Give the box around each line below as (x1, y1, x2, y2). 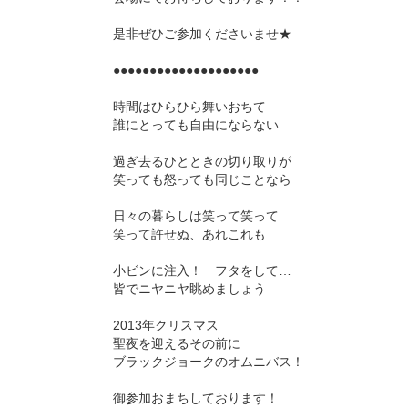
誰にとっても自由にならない (113, 117, 279, 133)
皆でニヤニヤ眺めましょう (113, 281, 266, 297)
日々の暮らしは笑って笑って (113, 209, 279, 224)
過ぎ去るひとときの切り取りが (113, 154, 291, 169)
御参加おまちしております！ (113, 391, 279, 406)
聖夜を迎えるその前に (113, 336, 240, 352)
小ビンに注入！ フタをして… (113, 263, 291, 279)
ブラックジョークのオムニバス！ (113, 354, 304, 370)
